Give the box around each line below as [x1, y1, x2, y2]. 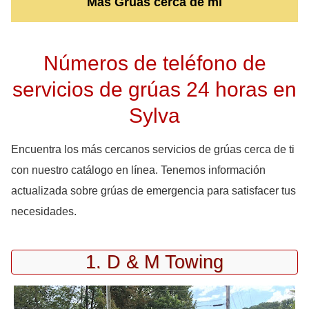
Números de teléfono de [43, 50, 266, 74]
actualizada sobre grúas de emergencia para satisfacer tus [11, 184, 296, 197]
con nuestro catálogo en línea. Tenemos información [11, 163, 266, 176]
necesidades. [11, 205, 77, 217]
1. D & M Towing [86, 250, 223, 272]
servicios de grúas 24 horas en [12, 77, 297, 101]
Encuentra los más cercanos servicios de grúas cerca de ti [11, 143, 295, 155]
